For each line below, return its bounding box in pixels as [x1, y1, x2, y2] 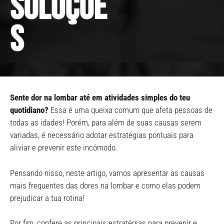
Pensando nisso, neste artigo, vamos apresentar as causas [10, 167, 204, 178]
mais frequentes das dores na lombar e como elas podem [10, 180, 200, 190]
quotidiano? [10, 105, 48, 115]
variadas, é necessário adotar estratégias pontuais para [10, 130, 193, 140]
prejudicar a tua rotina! [10, 192, 84, 203]
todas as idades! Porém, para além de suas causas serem [10, 117, 201, 127]
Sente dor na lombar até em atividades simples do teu [10, 92, 190, 102]
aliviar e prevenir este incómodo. [10, 142, 117, 152]
